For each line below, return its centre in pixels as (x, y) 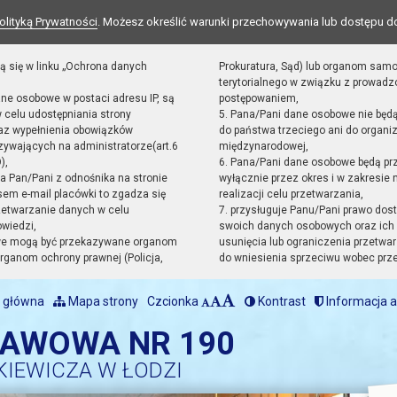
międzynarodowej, (263, 146)
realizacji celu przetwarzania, (291, 194)
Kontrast (280, 301)
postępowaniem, (258, 98)
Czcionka (174, 301)
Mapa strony (102, 301)
